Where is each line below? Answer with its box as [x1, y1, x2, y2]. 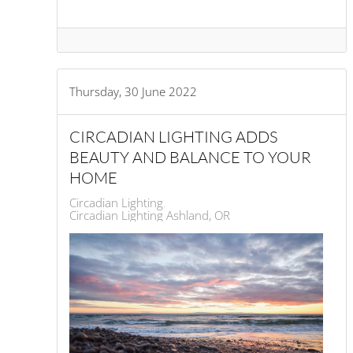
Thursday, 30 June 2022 [69, 83, 197, 99]
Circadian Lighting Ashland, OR [69, 206, 230, 223]
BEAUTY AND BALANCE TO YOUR [69, 147, 311, 167]
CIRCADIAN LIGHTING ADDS [69, 126, 277, 147]
